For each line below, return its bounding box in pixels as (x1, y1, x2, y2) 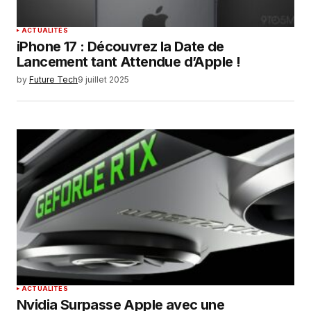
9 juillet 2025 (78, 74, 129, 85)
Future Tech (29, 74, 78, 85)
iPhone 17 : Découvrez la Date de (17, 37, 224, 55)
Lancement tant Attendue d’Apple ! (17, 53, 241, 70)
